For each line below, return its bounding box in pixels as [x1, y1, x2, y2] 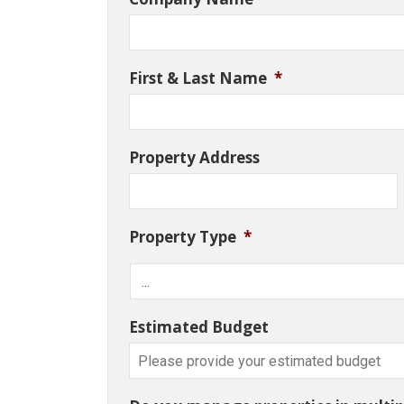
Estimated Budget [129, 317, 270, 338]
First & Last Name [129, 68, 268, 89]
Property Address [129, 147, 261, 169]
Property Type [129, 226, 237, 248]
